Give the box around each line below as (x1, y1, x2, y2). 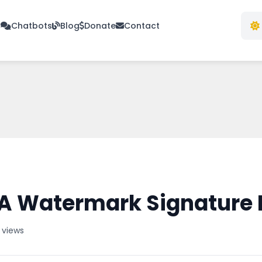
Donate (84, 20, 116, 32)
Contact (124, 20, 160, 32)
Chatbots (11, 20, 52, 32)
